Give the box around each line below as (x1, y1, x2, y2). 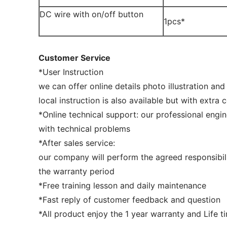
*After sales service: (39, 138, 115, 148)
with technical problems (39, 124, 130, 134)
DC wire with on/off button (40, 9, 143, 19)
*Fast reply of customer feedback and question (39, 195, 220, 205)
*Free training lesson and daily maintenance (39, 180, 206, 191)
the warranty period (39, 166, 115, 176)
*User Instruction (39, 67, 103, 77)
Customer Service (39, 53, 110, 63)
